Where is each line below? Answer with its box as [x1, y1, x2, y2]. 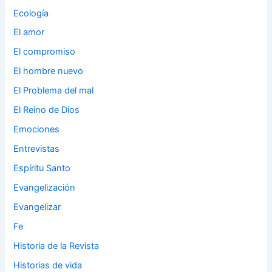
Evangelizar [13, 201, 61, 212]
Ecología [13, 7, 49, 19]
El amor [13, 27, 45, 38]
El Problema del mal [13, 85, 94, 97]
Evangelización [13, 182, 76, 193]
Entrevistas [13, 143, 60, 155]
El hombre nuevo [13, 66, 84, 77]
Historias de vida [13, 259, 83, 271]
